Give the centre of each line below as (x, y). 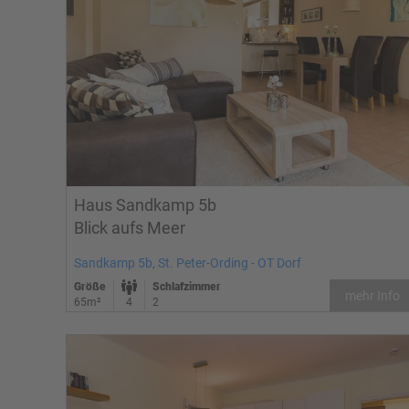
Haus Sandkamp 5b (145, 205)
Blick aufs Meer (130, 228)
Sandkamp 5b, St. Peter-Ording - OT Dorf (188, 263)
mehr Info (372, 295)
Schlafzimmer (187, 287)
